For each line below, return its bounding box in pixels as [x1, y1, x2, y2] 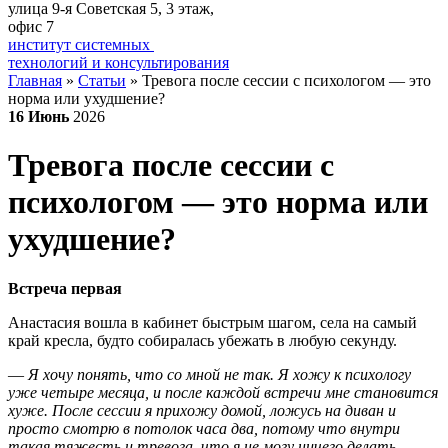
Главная [8, 72, 62, 89]
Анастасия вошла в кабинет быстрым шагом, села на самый [8, 313, 417, 331]
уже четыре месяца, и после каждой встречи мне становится [8, 383, 438, 401]
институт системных [8, 36, 154, 53]
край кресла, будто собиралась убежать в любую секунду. [8, 331, 397, 349]
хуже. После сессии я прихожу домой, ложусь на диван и [8, 401, 396, 419]
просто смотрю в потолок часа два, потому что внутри [8, 419, 400, 437]
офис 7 [8, 18, 54, 35]
